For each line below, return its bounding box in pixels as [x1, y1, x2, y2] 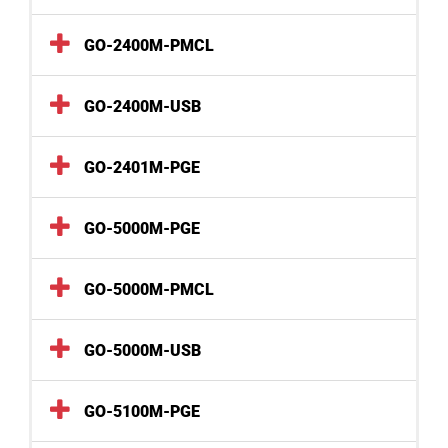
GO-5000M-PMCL [84, 280, 214, 300]
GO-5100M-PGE [84, 402, 200, 422]
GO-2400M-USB [84, 97, 201, 117]
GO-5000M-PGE [84, 219, 200, 239]
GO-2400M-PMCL [84, 36, 214, 56]
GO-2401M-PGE [84, 158, 200, 178]
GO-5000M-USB [84, 341, 201, 361]
